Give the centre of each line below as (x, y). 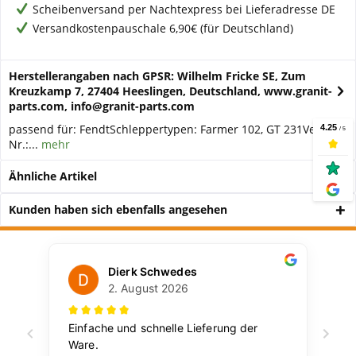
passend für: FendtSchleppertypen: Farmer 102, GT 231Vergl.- (173, 129)
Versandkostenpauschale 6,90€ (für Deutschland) (163, 28)
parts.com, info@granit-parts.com (102, 106)
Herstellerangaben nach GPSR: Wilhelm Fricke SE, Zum (157, 76)
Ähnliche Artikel (53, 176)
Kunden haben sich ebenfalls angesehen (118, 209)
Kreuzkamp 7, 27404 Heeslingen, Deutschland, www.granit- (170, 91)
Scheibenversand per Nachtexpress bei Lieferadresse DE (184, 9)
